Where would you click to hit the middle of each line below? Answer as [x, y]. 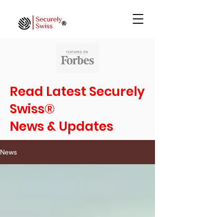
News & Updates [62, 126]
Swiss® [32, 109]
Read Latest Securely [77, 92]
